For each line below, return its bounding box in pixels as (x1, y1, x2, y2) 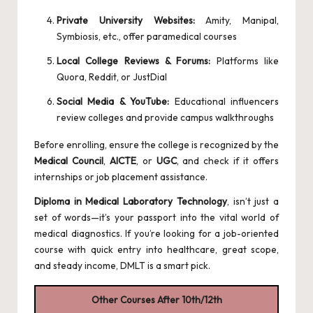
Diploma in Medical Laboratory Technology (34, 195, 227, 208)
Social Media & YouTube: (57, 95, 170, 108)
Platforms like (210, 54, 279, 68)
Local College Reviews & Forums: (57, 54, 211, 68)
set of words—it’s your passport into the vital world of (34, 211, 279, 224)
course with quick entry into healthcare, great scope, (34, 243, 279, 256)
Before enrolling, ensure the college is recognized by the (34, 138, 279, 152)
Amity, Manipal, (194, 14, 279, 27)
